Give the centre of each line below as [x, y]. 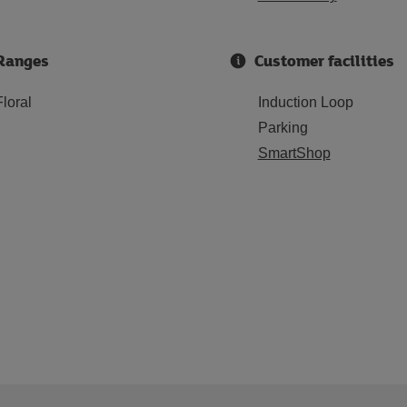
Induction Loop [305, 102]
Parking [283, 128]
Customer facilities [324, 60]
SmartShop [294, 153]
